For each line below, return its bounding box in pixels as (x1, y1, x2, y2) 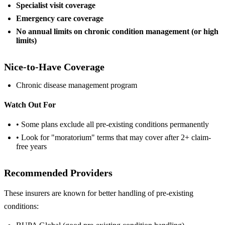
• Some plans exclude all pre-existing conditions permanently (16, 120, 209, 129)
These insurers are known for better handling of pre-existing (4, 189, 193, 198)
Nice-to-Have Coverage (4, 61, 104, 72)
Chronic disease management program (16, 80, 137, 89)
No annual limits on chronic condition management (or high (16, 27, 218, 36)
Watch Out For (4, 100, 56, 109)
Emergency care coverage (16, 14, 103, 23)
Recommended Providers (4, 167, 113, 179)
